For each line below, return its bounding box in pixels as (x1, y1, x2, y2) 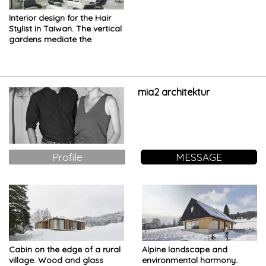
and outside (9, 55, 56, 66)
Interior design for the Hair (9, 12, 111, 23)
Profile (52, 150, 83, 163)
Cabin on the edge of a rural (9, 243, 121, 255)
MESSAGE (175, 150, 222, 163)
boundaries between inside (9, 44, 115, 55)
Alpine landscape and (142, 243, 227, 255)
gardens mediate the (9, 33, 91, 45)
